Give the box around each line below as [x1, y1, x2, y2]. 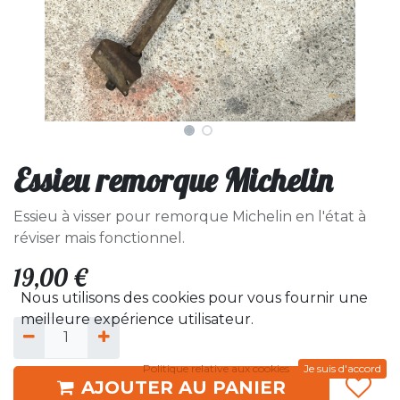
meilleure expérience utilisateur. [21, 311, 254, 328]
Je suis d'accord [304, 362, 381, 375]
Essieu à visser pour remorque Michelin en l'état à [13, 208, 366, 226]
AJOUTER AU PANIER [81, 376, 286, 398]
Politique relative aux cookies [143, 362, 289, 375]
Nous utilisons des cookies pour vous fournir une [21, 289, 368, 306]
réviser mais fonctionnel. [13, 229, 185, 247]
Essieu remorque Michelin [13, 160, 332, 201]
